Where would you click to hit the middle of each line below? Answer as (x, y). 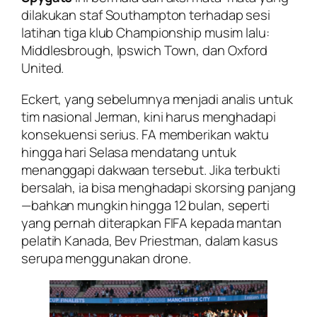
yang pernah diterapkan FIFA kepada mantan (151, 223)
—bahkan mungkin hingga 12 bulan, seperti (145, 205)
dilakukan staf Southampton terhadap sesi (146, 15)
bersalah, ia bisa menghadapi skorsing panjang (158, 187)
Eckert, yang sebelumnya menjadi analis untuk (157, 99)
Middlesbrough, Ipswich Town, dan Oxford (145, 50)
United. (43, 68)
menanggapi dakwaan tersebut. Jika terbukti (151, 169)
